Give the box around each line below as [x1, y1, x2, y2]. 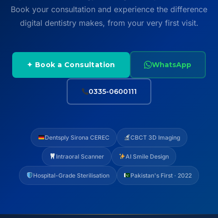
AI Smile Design [125, 153, 169, 161]
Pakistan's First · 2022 [130, 172, 192, 180]
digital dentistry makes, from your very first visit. [19, 18, 199, 28]
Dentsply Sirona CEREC [44, 134, 109, 142]
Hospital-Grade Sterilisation [33, 172, 109, 180]
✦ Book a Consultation [27, 60, 115, 69]
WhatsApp [152, 60, 192, 69]
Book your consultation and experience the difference [11, 4, 207, 15]
